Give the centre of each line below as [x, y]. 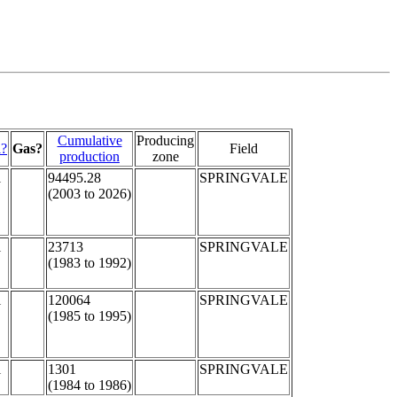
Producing [165, 140]
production [90, 156]
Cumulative [90, 140]
